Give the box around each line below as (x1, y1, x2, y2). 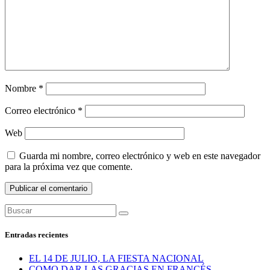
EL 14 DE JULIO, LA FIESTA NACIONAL (29, 253, 204, 264)
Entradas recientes (5, 230, 68, 239)
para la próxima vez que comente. (5, 161, 133, 172)
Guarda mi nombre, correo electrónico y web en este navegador (19, 150, 260, 161)
